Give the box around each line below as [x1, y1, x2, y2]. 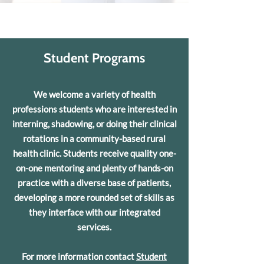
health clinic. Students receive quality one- [12, 148, 176, 159]
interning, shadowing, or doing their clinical [12, 118, 177, 129]
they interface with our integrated [28, 207, 160, 217]
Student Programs [44, 50, 145, 66]
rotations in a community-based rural [23, 133, 166, 144]
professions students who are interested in [12, 104, 177, 114]
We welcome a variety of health [33, 89, 156, 100]
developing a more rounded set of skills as [14, 192, 174, 203]
